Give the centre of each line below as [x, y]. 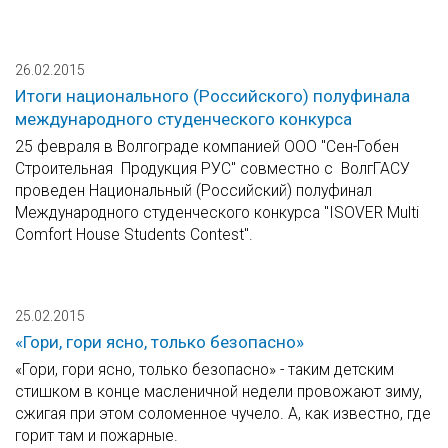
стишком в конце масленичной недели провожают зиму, [218, 392]
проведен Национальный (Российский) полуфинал [193, 191]
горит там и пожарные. [96, 436]
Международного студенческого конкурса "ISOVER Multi [217, 213]
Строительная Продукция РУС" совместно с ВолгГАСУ [212, 169]
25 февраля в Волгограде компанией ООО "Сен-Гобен [207, 147]
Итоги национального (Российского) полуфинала [212, 96]
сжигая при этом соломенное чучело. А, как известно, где [223, 414]
